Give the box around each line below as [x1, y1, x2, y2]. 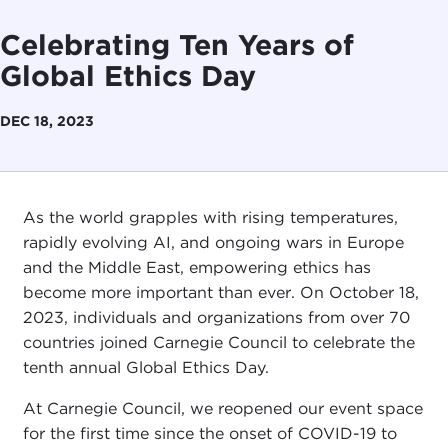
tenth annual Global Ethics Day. [22, 358, 269, 378]
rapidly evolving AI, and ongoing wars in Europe [22, 233, 404, 253]
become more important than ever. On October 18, [22, 283, 419, 303]
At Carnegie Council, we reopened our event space [22, 399, 423, 419]
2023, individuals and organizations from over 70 [22, 308, 410, 328]
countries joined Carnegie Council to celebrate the [22, 333, 415, 353]
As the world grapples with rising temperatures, [22, 208, 398, 228]
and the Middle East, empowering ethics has [22, 258, 371, 278]
